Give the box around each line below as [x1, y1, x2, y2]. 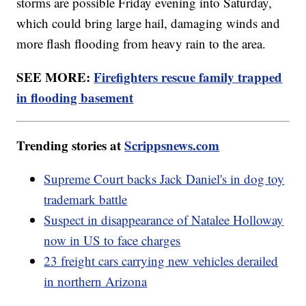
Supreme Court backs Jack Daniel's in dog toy [44, 169, 285, 187]
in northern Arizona [44, 272, 148, 290]
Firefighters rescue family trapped [94, 67, 283, 86]
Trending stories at [16, 135, 125, 154]
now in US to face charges [44, 231, 181, 249]
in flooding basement [16, 87, 134, 107]
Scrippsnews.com [124, 135, 220, 154]
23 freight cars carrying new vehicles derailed [44, 251, 279, 269]
